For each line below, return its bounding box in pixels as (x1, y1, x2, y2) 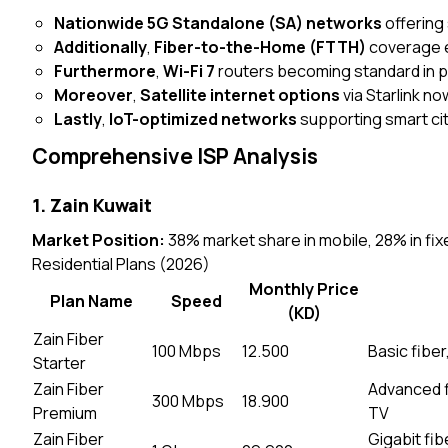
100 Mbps (152, 340, 221, 362)
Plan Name (50, 290, 133, 312)
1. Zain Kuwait (32, 193, 152, 217)
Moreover (54, 84, 134, 106)
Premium (33, 402, 97, 424)
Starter (33, 352, 86, 374)
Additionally (54, 36, 148, 58)
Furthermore (54, 60, 157, 82)
